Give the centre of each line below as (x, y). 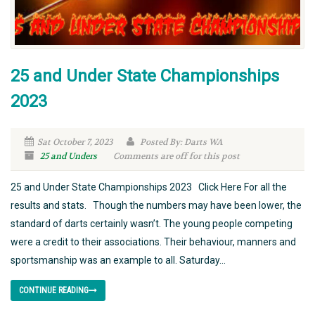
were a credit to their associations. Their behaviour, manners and (153, 242)
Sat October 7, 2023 (75, 142)
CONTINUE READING (54, 290)
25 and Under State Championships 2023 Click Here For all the (149, 187)
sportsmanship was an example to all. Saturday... (118, 260)
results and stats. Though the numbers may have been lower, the (156, 205)
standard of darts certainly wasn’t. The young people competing (152, 223)
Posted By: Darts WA (180, 142)
